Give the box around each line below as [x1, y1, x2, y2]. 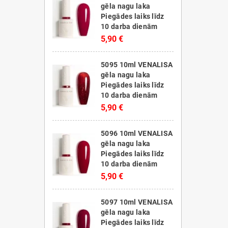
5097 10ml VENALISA [101, 198, 173, 206]
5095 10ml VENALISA [101, 61, 173, 69]
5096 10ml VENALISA [101, 129, 173, 137]
